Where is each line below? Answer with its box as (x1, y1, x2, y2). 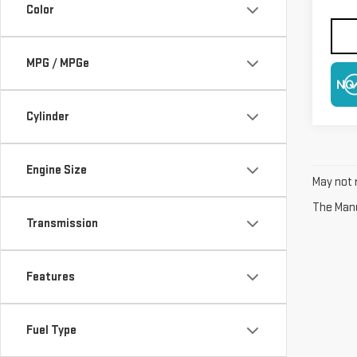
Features (26, 269, 75, 284)
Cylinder (26, 109, 69, 124)
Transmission (26, 216, 98, 231)
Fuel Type (26, 323, 76, 338)
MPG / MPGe (26, 56, 89, 71)
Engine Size (26, 163, 87, 178)
